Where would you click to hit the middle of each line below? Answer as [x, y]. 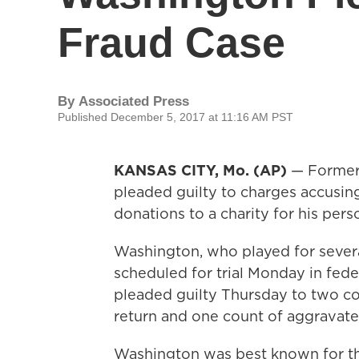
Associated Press [134, 101]
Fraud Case [171, 42]
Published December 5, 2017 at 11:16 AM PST [175, 117]
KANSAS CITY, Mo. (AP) [202, 170]
